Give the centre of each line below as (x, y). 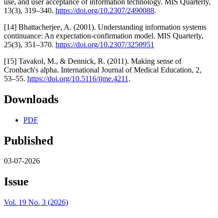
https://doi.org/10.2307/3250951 (105, 44)
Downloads (31, 99)
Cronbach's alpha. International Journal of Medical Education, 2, (103, 70)
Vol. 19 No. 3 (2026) (36, 202)
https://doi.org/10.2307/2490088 (105, 10)
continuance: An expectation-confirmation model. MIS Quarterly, (104, 36)
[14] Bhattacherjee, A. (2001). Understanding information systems (105, 27)
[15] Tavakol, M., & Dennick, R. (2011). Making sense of (93, 61)
